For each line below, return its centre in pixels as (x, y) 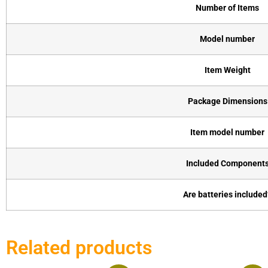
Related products (79, 247)
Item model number (227, 132)
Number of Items (227, 8)
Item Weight (227, 70)
